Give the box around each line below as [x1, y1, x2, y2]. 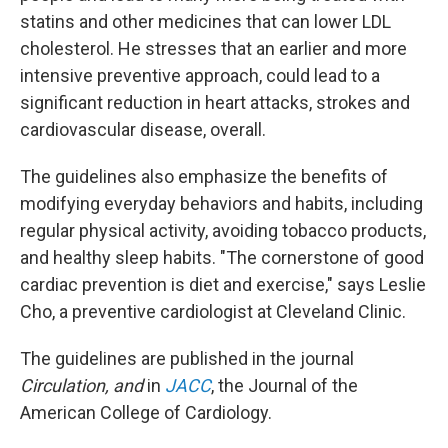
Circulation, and [20, 375, 147, 396]
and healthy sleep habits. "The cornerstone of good [20, 247, 424, 268]
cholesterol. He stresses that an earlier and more [20, 38, 407, 59]
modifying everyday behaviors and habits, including [20, 193, 423, 214]
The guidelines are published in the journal [20, 348, 354, 369]
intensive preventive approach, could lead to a [20, 65, 380, 86]
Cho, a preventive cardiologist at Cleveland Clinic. [20, 301, 406, 322]
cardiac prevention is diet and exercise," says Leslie [20, 274, 426, 295]
